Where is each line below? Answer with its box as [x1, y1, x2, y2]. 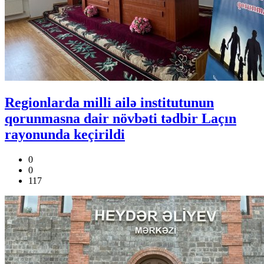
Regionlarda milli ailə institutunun [5, 94, 214, 110]
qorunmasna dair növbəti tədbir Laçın [5, 110, 236, 126]
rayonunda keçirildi [5, 126, 125, 142]
